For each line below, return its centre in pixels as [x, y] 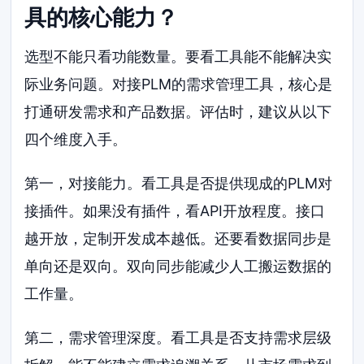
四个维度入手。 [76, 140]
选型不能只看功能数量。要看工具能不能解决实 [178, 57]
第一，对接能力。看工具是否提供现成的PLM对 [179, 183]
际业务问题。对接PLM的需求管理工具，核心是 [179, 84]
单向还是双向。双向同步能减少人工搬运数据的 [178, 266]
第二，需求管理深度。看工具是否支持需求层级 [178, 337]
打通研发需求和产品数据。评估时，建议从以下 [178, 112]
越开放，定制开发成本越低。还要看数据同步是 [178, 238]
